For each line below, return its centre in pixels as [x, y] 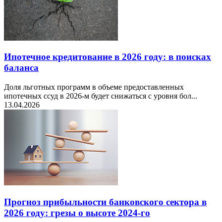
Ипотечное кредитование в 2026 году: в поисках [108, 57]
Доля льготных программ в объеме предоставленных [94, 87]
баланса [21, 68]
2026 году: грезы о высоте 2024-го [77, 213]
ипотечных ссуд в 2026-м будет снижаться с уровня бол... [101, 96]
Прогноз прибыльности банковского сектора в [105, 202]
